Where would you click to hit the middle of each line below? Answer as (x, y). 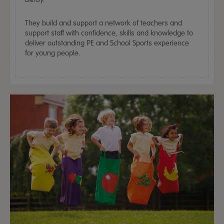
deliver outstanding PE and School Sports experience (107, 43)
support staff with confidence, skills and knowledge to (109, 33)
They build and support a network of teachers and (103, 23)
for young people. (53, 53)
